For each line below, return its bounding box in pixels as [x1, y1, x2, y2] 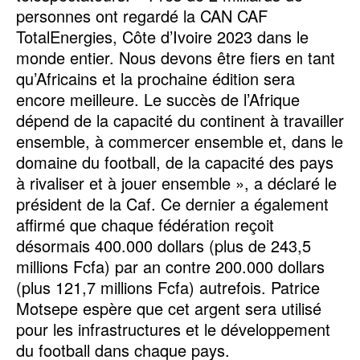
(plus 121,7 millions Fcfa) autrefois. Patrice [16, 276, 320, 300]
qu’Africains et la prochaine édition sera [16, 67, 295, 91]
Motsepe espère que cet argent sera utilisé [16, 297, 321, 321]
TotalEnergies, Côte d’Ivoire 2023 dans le [16, 25, 309, 49]
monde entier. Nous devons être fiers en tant [16, 46, 335, 70]
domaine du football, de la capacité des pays [16, 150, 333, 174]
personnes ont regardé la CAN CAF [16, 4, 268, 28]
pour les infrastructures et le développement [16, 317, 330, 342]
